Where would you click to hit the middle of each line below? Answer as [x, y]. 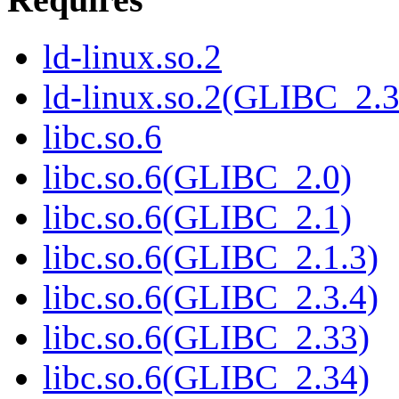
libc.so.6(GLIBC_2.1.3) [211, 257]
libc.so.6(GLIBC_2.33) [206, 338]
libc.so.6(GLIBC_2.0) [197, 177]
